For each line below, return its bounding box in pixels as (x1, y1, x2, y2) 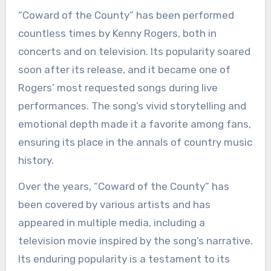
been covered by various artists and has (18, 198, 211, 211)
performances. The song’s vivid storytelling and (18, 100, 246, 112)
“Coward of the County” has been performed (18, 9, 234, 21)
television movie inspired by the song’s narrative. (18, 235, 253, 247)
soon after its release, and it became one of (18, 64, 230, 76)
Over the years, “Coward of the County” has (18, 180, 229, 192)
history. (18, 154, 54, 166)
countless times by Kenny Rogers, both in (18, 27, 217, 39)
